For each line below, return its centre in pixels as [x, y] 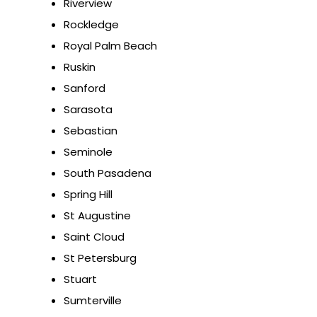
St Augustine [97, 216]
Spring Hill [88, 195]
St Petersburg [100, 258]
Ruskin [80, 67]
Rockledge [91, 25]
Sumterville [93, 301]
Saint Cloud [94, 237]
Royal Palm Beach [110, 46]
